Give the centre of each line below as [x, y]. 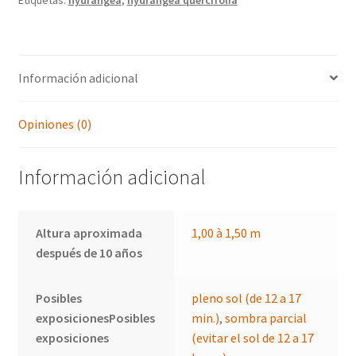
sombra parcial [266, 318]
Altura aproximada [89, 233]
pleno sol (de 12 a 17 [247, 298]
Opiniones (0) [54, 124]
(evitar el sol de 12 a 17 [253, 338]
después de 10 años [89, 253]
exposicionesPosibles [96, 318]
